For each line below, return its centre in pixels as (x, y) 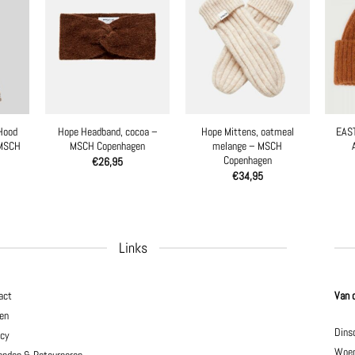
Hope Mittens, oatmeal (247, 131)
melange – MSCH (248, 145)
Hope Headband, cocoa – (107, 131)
